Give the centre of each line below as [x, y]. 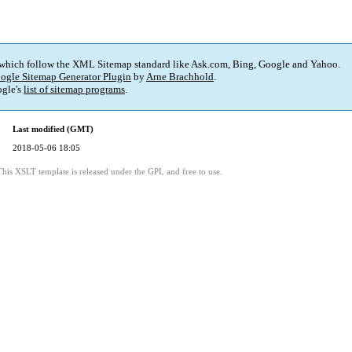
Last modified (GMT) [53, 129]
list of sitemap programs [74, 90]
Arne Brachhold [180, 77]
